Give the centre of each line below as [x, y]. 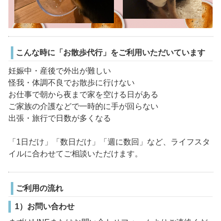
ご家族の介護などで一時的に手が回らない [83, 107]
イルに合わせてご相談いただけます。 [75, 154]
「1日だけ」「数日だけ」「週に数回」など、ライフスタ [109, 142]
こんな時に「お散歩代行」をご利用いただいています [110, 53]
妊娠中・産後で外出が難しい [59, 71]
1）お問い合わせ [44, 207]
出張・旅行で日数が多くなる [59, 118]
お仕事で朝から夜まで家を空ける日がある [83, 95]
